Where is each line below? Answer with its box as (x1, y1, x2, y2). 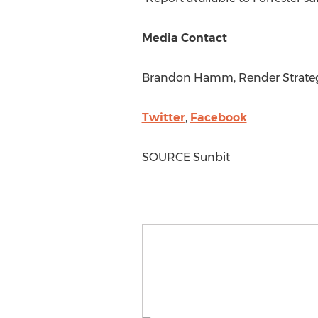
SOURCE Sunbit (141, 150, 230, 164)
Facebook (190, 111, 247, 124)
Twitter (141, 111, 185, 124)
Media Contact (141, 31, 227, 45)
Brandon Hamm (141, 71, 234, 84)
